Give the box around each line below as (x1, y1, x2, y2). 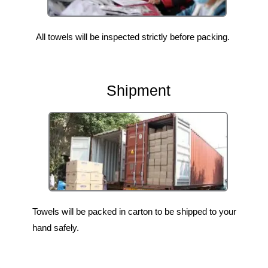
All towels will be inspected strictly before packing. (36, 32, 230, 42)
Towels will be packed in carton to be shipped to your (32, 206, 236, 217)
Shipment (106, 82, 170, 99)
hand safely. (32, 222, 79, 233)
